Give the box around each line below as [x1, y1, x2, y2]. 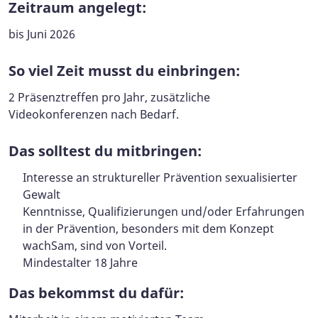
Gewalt [23, 186, 60, 202]
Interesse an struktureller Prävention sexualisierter [23, 169, 297, 185]
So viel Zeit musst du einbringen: [9, 60, 240, 80]
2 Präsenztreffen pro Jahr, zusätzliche [9, 89, 210, 105]
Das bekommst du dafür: [9, 283, 184, 302]
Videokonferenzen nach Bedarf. [9, 106, 179, 122]
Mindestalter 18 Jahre [23, 254, 138, 270]
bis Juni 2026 [9, 26, 75, 42]
